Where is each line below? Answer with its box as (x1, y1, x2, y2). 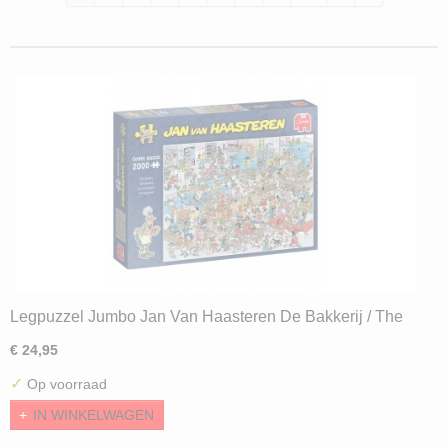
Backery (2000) (10, 328, 118, 345)
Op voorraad (23, 376, 107, 392)
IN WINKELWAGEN (33, 407, 154, 424)
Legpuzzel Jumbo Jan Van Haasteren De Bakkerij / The (10, 308, 403, 325)
